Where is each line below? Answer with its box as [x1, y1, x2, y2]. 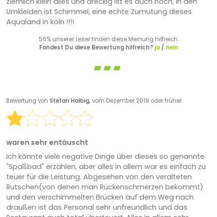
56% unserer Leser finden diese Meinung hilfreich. [38, 35, 179, 43]
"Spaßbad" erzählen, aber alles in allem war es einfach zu [6, 161, 206, 171]
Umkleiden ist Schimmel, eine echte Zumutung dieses [6, 6, 192, 16]
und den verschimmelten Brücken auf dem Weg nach [6, 192, 194, 202]
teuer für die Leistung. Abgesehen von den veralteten [6, 171, 192, 182]
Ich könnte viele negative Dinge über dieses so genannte [6, 151, 204, 161]
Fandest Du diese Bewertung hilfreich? [39, 43, 155, 51]
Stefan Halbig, [49, 97, 92, 105]
